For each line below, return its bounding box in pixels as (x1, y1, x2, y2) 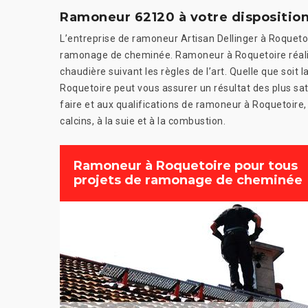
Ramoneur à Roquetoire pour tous (74, 158, 298, 174)
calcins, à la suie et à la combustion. (60, 115, 225, 127)
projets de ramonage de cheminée (74, 173, 302, 188)
